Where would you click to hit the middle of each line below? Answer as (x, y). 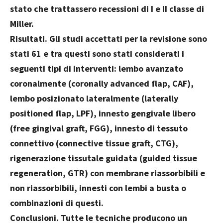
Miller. (22, 24)
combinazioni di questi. (57, 203)
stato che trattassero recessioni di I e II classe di (107, 9)
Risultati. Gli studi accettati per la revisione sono (109, 39)
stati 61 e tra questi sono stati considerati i (97, 54)
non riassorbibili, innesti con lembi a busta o (98, 188)
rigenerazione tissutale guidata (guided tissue (104, 158)
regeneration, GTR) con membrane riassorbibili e (108, 173)
